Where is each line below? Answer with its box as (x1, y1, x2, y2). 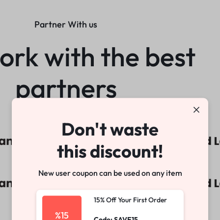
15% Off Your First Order (94, 195, 167, 204)
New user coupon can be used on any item (38, 167, 182, 178)
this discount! (57, 139, 163, 162)
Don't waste (61, 117, 159, 140)
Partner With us (34, 19, 97, 30)
